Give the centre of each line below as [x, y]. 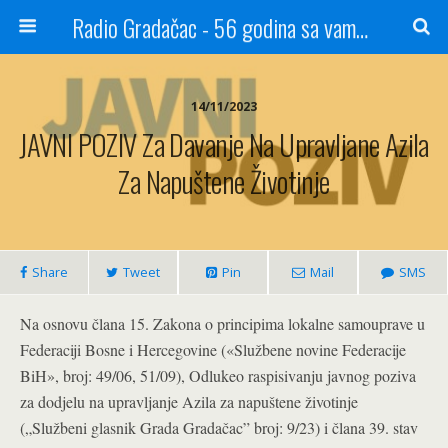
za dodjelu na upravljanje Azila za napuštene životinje [189, 401]
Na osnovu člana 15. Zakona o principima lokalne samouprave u [222, 323]
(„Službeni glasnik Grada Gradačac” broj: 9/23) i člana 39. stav [219, 427]
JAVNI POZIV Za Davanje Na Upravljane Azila [224, 144]
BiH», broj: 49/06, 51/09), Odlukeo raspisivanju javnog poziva [218, 375]
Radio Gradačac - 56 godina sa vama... [361, 27]
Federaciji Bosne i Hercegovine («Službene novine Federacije [213, 349]
